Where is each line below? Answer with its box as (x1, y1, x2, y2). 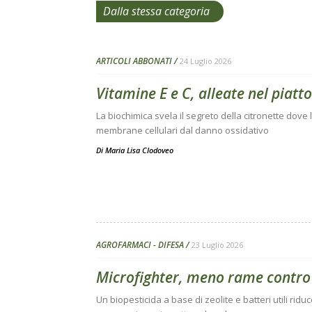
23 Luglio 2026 (192, 240, 243, 250)
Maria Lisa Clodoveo (105, 145, 173, 155)
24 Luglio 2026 (180, 56, 231, 66)
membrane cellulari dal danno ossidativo (96, 124, 269, 136)
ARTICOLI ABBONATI (96, 55, 172, 67)
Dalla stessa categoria (103, 3, 210, 19)
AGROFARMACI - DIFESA (96, 239, 184, 251)
